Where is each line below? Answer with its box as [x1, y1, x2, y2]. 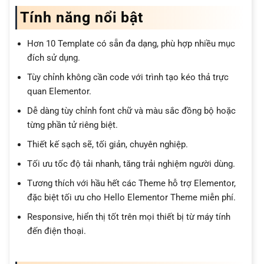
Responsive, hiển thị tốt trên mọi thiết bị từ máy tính [27, 212, 230, 223]
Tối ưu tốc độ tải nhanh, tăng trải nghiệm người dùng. [27, 159, 235, 170]
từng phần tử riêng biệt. [27, 120, 118, 131]
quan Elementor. [27, 86, 91, 97]
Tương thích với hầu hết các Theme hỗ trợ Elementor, [27, 178, 236, 189]
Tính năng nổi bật [20, 8, 144, 26]
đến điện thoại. [27, 226, 86, 237]
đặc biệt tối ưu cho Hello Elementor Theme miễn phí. [27, 192, 236, 203]
